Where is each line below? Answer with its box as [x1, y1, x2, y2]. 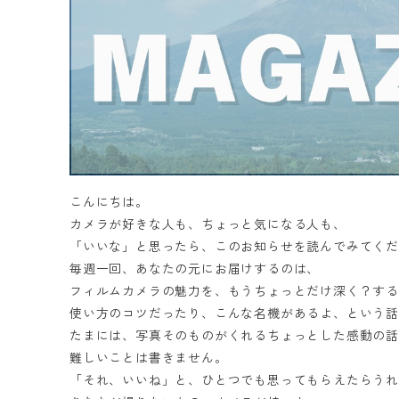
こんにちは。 [69, 193, 149, 210]
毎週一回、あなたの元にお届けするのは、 [69, 260, 321, 277]
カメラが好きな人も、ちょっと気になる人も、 [69, 216, 346, 232]
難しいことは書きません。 [69, 349, 228, 366]
